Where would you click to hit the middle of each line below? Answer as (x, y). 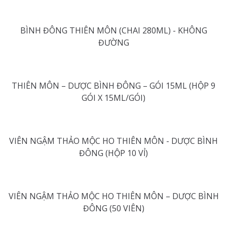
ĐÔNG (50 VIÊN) (113, 208)
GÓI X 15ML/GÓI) (113, 98)
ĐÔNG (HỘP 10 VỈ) (113, 153)
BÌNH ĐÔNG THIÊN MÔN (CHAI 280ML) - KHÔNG (113, 30)
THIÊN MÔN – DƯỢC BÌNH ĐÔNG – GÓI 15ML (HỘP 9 (113, 85)
